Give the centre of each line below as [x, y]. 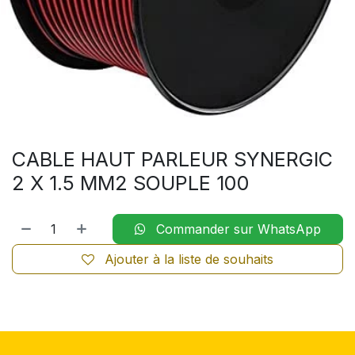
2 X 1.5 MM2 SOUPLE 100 [131, 183]
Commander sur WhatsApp [237, 229]
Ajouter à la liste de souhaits [189, 259]
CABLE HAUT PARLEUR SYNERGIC [172, 159]
